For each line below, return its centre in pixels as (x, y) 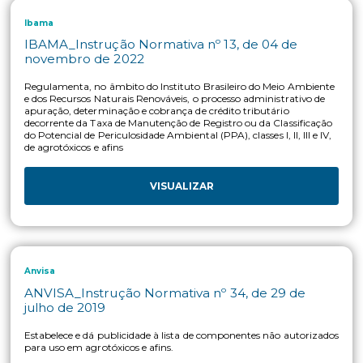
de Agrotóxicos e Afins (109, 26)
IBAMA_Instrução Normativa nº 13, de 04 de (189, 244)
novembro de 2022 (99, 261)
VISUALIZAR (214, 119)
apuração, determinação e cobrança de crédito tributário (184, 322)
